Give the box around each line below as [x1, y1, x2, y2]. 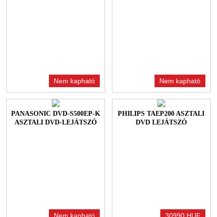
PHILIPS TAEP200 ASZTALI [118, 110, 205, 118]
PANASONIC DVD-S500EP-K [11, 110, 101, 118]
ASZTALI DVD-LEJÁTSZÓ [15, 119, 97, 126]
